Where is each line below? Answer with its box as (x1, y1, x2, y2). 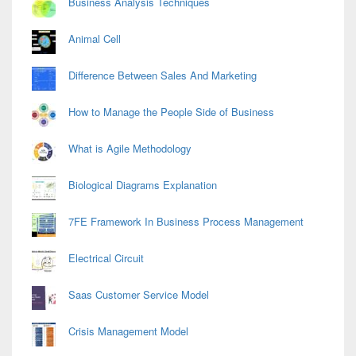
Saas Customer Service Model (68, 287, 209, 303)
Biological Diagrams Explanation (68, 177, 217, 193)
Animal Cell (68, 31, 121, 47)
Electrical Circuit (68, 250, 144, 266)
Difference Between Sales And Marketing (68, 68, 257, 83)
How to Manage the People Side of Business (68, 104, 274, 120)
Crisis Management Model (68, 323, 188, 339)
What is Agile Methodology (68, 141, 192, 157)
